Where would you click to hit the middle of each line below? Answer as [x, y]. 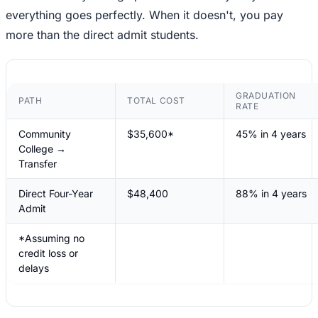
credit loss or [48, 253]
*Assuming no [51, 238]
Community [45, 134]
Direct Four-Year [56, 194]
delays [34, 268]
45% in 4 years [271, 134]
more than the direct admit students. [102, 35]
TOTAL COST [156, 101]
